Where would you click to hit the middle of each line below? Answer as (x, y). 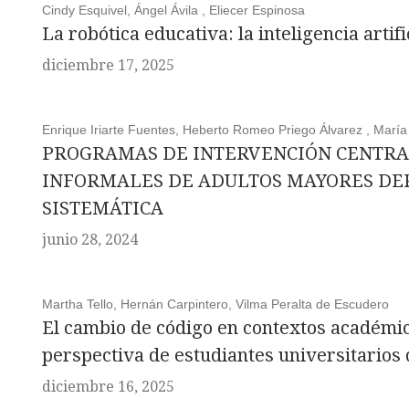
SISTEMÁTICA (102, 208)
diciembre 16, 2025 (108, 387)
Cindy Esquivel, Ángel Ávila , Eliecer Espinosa (173, 10)
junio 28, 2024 (89, 240)
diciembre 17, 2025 (108, 65)
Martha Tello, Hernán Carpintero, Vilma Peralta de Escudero (215, 304)
